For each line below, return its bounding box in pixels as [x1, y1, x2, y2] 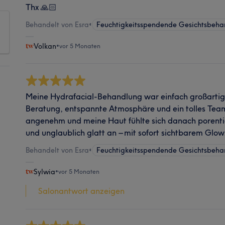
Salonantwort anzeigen [38, 186, 125, 196]
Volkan [33, 42, 56, 51]
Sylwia [33, 167, 55, 176]
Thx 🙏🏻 [25, 2, 57, 12]
